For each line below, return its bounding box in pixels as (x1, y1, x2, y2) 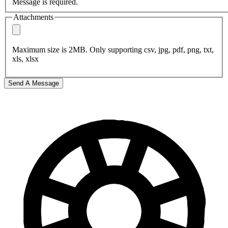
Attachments (13, 12, 53, 21)
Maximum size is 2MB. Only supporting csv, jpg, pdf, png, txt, (12, 45, 214, 54)
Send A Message (8, 79, 59, 88)
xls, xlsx (12, 54, 39, 64)
